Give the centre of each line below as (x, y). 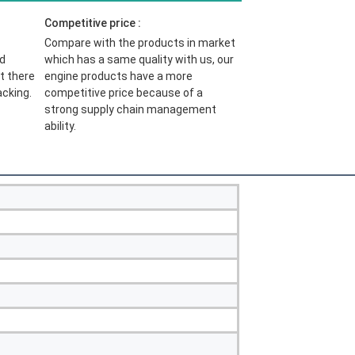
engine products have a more (118, 76)
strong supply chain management (130, 110)
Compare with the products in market (139, 43)
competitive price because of (120, 93)
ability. (60, 126)
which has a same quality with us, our (139, 60)
